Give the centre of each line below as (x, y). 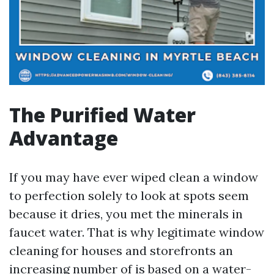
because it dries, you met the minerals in (126, 214)
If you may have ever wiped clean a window (134, 177)
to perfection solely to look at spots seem (129, 195)
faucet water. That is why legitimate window (137, 232)
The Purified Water (102, 115)
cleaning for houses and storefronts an (121, 250)
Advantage (64, 138)
